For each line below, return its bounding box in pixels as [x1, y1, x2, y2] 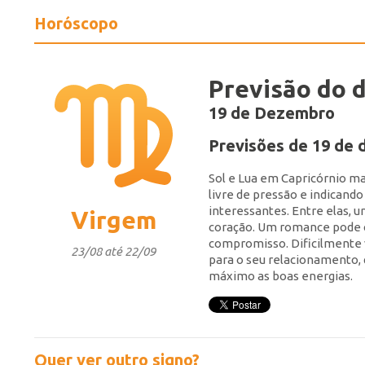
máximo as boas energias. [209, 268, 355, 283]
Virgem [70, 206, 156, 235]
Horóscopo [34, 13, 118, 33]
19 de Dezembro [209, 103, 335, 122]
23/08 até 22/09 [71, 244, 156, 259]
